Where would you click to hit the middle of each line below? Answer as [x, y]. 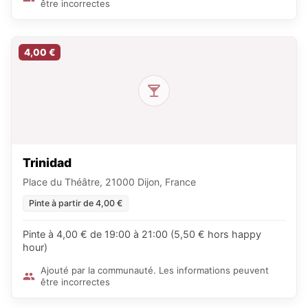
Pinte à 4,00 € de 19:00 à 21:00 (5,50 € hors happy [142, 234]
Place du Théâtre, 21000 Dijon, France [109, 181]
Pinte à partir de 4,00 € [76, 203]
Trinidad [47, 162]
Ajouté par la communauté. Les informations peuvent [155, 270]
